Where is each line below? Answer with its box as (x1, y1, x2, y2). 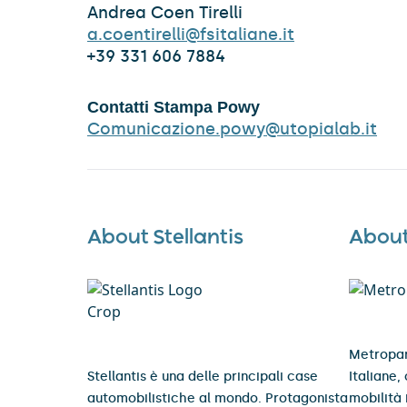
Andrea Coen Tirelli (87, 3, 243, 23)
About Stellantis (87, 228, 243, 249)
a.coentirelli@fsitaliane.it (87, 25, 294, 45)
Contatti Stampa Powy (87, 98, 260, 116)
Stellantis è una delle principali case (87, 369, 318, 384)
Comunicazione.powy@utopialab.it (87, 119, 377, 139)
